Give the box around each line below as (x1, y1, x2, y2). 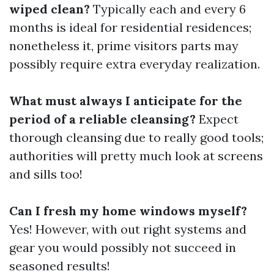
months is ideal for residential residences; (9, 20, 251, 35)
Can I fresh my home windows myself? (9, 203, 247, 218)
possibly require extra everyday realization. (9, 56, 260, 72)
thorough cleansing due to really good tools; (9, 130, 264, 145)
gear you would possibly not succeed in (9, 240, 236, 255)
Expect (196, 111, 239, 127)
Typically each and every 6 (90, 1, 246, 17)
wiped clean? (9, 1, 90, 17)
